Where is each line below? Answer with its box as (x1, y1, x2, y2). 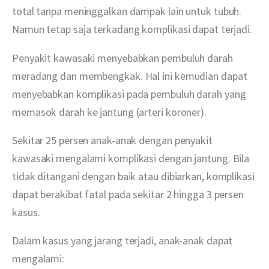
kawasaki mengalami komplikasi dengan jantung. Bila (12, 151, 252, 165)
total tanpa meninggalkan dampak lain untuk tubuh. (12, 4, 244, 19)
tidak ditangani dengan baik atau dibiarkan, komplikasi (12, 169, 257, 183)
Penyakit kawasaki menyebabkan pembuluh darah (12, 50, 235, 65)
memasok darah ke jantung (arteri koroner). (12, 104, 207, 119)
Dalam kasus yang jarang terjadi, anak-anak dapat (12, 233, 235, 247)
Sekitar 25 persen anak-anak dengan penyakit (12, 133, 215, 147)
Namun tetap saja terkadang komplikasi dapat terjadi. (12, 22, 252, 37)
